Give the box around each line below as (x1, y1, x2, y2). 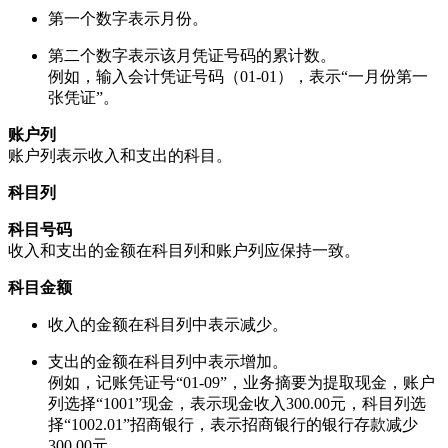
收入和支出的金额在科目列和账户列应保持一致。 (8, 241, 360, 259)
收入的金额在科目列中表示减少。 (48, 315, 288, 333)
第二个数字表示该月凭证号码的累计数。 (48, 46, 336, 64)
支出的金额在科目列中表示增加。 (48, 352, 288, 370)
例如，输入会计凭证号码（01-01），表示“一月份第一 (48, 67, 428, 85)
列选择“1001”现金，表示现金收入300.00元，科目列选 (48, 394, 426, 412)
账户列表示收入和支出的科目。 (8, 146, 232, 164)
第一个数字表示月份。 (48, 9, 208, 27)
